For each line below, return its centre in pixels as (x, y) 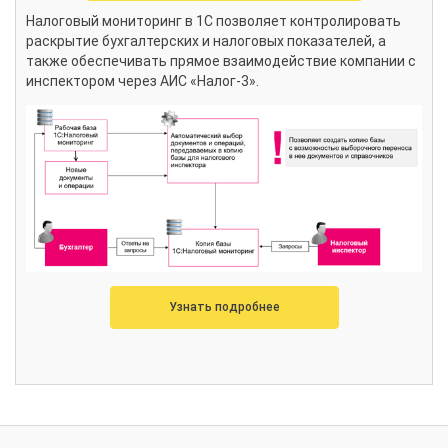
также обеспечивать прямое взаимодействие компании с (221, 61)
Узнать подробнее (224, 306)
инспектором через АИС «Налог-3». (142, 81)
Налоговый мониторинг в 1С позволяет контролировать (213, 21)
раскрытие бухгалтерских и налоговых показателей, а (206, 41)
